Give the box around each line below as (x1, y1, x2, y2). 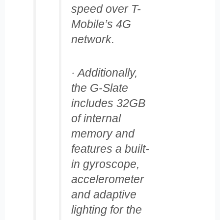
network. (71, 33, 114, 46)
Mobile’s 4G (71, 18, 131, 31)
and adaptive (71, 188, 137, 201)
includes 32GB (71, 96, 145, 110)
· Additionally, (71, 66, 137, 79)
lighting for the (71, 203, 142, 216)
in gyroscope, (71, 157, 139, 170)
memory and (71, 127, 135, 140)
